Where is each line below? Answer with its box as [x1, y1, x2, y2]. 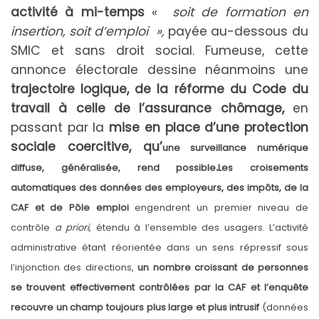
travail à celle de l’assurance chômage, [11, 99, 293, 117]
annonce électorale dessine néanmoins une [11, 61, 308, 78]
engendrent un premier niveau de [128, 200, 309, 214]
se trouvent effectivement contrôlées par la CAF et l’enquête [11, 280, 308, 294]
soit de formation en [172, 3, 308, 21]
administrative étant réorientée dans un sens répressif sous [11, 240, 308, 254]
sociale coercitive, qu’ [11, 137, 162, 155]
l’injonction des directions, [11, 260, 138, 274]
